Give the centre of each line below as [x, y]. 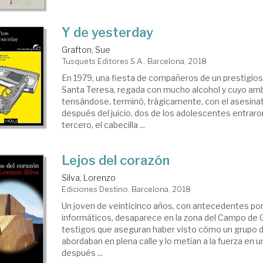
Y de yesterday [108, 33]
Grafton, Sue [86, 50]
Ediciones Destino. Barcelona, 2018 [127, 189]
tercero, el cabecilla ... [104, 125]
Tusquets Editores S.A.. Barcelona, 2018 [134, 61]
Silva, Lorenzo [89, 178]
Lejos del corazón [116, 161]
